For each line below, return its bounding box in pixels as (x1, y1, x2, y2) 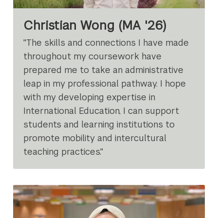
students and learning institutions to (23, 119, 175, 130)
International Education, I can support (23, 105, 180, 117)
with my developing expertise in (23, 91, 156, 103)
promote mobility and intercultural (23, 132, 167, 144)
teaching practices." (23, 146, 104, 158)
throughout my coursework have (23, 51, 162, 62)
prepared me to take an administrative (23, 64, 184, 76)
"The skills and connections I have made (23, 37, 189, 49)
